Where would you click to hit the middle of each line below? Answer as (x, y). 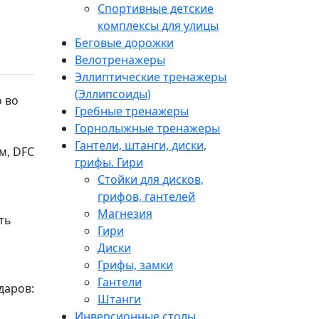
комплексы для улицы (158, 25)
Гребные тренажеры (132, 111)
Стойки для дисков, (151, 179)
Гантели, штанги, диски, (141, 145)
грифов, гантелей (146, 196)
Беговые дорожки (124, 42)
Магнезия (125, 213)
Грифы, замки (135, 265)
